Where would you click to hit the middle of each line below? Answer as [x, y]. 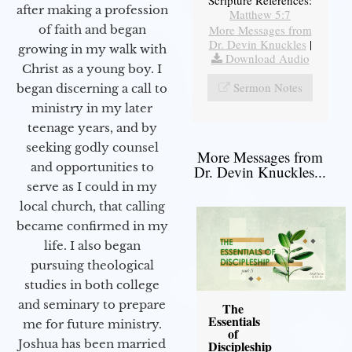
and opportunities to [92, 167]
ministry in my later [92, 108]
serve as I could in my [92, 187]
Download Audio [267, 58]
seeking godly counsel [92, 148]
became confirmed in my [92, 226]
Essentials [234, 321]
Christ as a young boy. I [92, 69]
